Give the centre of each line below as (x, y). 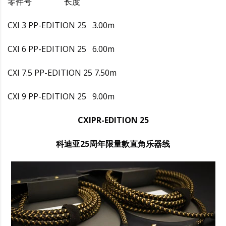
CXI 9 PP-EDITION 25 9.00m (61, 96)
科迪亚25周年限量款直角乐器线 (113, 144)
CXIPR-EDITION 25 (113, 120)
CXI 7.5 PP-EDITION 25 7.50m (62, 72)
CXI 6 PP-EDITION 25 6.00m (61, 49)
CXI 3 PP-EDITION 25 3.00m (61, 25)
